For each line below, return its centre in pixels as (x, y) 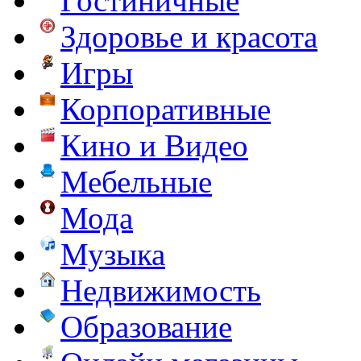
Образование (146, 326)
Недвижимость (161, 290)
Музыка (113, 254)
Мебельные (136, 181)
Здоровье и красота (189, 36)
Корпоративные (166, 109)
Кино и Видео (154, 145)
